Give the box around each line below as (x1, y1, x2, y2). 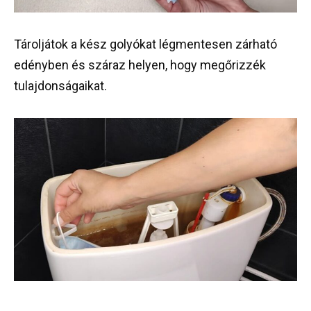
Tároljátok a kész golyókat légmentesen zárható (14, 36, 277, 51)
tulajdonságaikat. (14, 78, 107, 93)
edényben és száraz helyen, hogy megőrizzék (14, 57, 266, 72)
